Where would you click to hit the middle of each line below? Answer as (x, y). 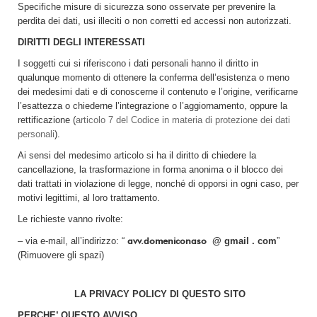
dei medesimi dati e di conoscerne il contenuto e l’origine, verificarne (158, 92)
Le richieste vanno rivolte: (70, 219)
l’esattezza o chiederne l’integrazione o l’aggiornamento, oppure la (152, 106)
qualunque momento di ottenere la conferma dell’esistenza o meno (154, 77)
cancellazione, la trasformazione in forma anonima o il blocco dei (150, 169)
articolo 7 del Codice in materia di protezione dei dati (183, 120)
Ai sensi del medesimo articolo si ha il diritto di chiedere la (137, 155)
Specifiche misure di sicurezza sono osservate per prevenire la (146, 7)
